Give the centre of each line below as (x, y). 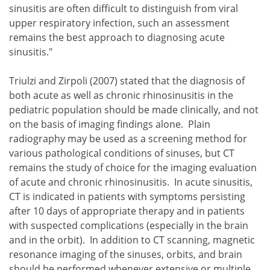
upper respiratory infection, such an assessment (119, 23)
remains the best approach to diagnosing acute (117, 37)
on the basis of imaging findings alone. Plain (110, 124)
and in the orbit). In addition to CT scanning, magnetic (132, 240)
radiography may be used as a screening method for (128, 138)
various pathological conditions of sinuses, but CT (122, 153)
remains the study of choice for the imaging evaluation (133, 167)
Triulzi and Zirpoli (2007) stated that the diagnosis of (127, 80)
